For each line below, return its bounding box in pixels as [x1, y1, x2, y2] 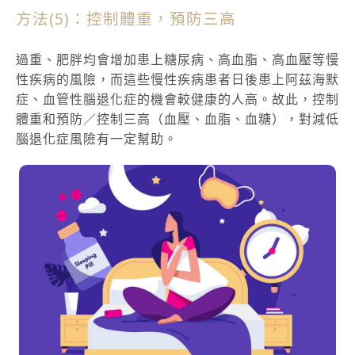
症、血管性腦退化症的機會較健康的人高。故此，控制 [16, 90, 339, 109]
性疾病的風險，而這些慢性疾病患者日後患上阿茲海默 [16, 71, 339, 89]
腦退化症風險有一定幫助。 [16, 130, 177, 148]
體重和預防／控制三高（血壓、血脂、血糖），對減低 [16, 110, 339, 128]
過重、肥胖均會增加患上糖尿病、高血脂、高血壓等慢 [16, 51, 339, 69]
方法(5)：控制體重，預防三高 [16, 8, 236, 30]
